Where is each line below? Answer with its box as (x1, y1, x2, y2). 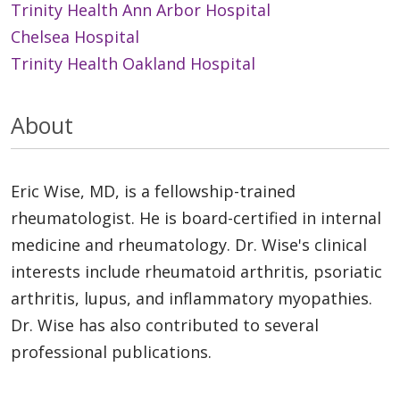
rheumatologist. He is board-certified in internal (11, 207, 381, 229)
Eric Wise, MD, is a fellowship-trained (11, 180, 296, 203)
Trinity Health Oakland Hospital (11, 53, 255, 75)
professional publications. (11, 341, 212, 363)
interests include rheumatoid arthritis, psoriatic (11, 261, 382, 283)
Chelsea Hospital (11, 26, 139, 48)
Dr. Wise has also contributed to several (11, 314, 319, 337)
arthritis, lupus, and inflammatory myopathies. (11, 287, 372, 310)
